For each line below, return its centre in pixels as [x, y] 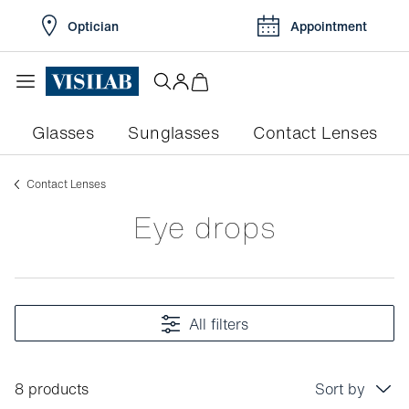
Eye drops [215, 227]
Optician [93, 26]
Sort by [340, 389]
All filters [219, 324]
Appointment [329, 26]
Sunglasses [174, 132]
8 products [52, 389]
